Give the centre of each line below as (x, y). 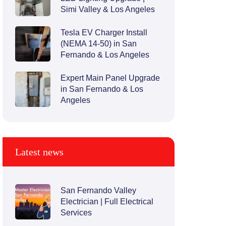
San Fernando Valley (99, 190)
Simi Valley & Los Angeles (108, 9)
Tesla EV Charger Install (104, 32)
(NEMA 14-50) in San (99, 43)
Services (76, 212)
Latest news (39, 152)
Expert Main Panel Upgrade (110, 78)
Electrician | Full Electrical (107, 201)
